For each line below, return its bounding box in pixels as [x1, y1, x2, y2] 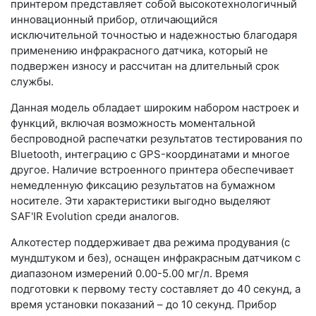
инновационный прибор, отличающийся [11, 12, 217, 26]
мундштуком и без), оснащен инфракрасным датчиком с [11, 250, 300, 265]
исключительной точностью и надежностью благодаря [11, 28, 297, 42]
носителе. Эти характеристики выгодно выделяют [11, 193, 271, 207]
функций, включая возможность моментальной [11, 116, 255, 130]
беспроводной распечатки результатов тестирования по [11, 131, 303, 145]
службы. [11, 74, 54, 88]
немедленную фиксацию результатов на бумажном [11, 178, 275, 192]
